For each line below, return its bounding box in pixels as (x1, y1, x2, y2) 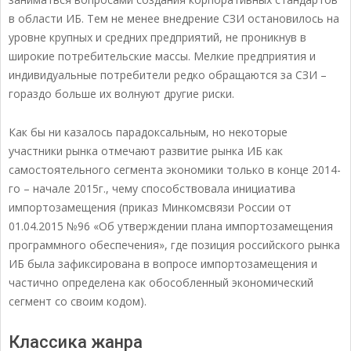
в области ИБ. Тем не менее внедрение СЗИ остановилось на (9, 11, 339, 27)
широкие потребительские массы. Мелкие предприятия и (9, 49, 316, 64)
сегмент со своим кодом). (9, 294, 147, 309)
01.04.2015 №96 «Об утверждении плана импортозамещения (9, 219, 333, 234)
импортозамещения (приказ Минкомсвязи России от (9, 200, 291, 215)
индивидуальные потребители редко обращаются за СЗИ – (9, 67, 327, 83)
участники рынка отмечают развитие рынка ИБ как (9, 143, 283, 159)
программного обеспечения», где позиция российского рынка (9, 237, 340, 253)
